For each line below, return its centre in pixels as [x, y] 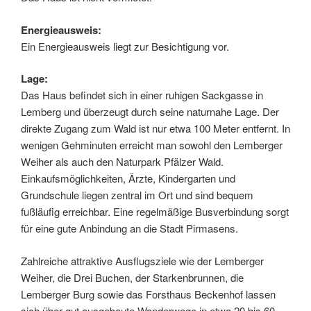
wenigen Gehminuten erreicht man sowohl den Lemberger [152, 145]
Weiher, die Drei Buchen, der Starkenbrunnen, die [132, 277]
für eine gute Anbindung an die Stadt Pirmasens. [129, 228]
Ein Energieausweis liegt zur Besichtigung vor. [125, 46]
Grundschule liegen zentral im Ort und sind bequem [137, 195]
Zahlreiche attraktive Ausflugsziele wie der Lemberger [142, 260]
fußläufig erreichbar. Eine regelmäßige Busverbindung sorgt [155, 212]
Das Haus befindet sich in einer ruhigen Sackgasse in [142, 95]
